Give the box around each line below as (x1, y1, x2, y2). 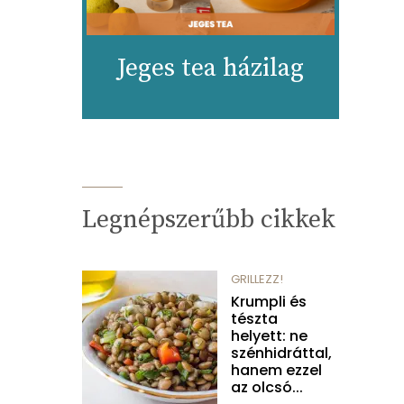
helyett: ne (231, 326, 308, 347)
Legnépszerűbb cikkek (82, 204, 335, 236)
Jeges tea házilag (117, 52, 304, 85)
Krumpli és (231, 291, 307, 313)
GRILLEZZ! (231, 271, 283, 289)
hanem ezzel (231, 360, 322, 381)
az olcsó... (231, 377, 303, 399)
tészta (231, 308, 278, 330)
